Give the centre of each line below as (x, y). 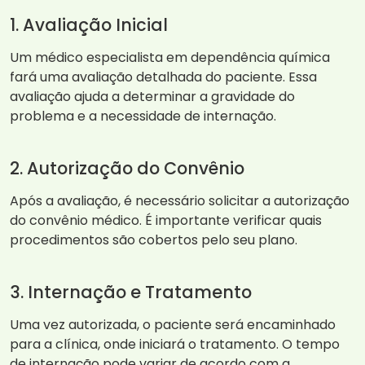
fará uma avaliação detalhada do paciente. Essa (163, 77)
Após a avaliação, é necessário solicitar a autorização (180, 201)
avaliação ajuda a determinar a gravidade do (152, 97)
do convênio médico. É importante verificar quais (166, 221)
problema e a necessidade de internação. (143, 117)
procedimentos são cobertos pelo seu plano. (154, 240)
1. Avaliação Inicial (89, 25)
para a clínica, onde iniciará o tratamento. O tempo (175, 345)
